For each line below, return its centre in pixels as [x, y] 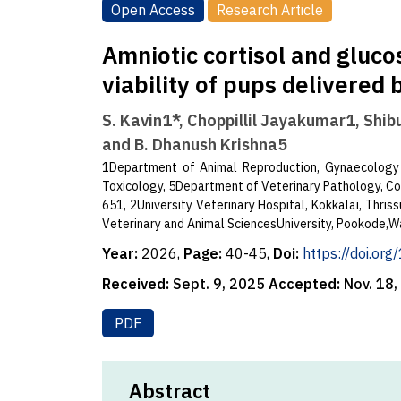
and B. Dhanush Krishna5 [195, 145]
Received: [136, 284]
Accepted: [304, 284]
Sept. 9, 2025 [219, 284]
